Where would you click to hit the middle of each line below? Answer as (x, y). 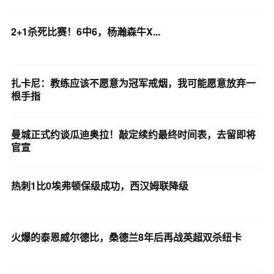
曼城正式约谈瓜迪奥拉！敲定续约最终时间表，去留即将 (133, 134)
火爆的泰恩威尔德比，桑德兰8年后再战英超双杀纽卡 (126, 237)
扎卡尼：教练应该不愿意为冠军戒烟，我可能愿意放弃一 (133, 83)
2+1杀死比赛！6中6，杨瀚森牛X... (85, 31)
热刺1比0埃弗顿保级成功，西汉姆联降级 (99, 185)
